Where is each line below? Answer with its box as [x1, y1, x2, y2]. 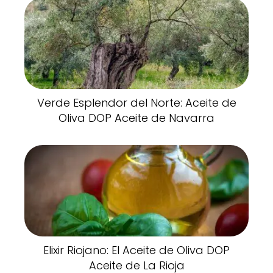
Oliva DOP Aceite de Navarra [58, 110, 214, 126]
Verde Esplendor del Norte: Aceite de [37, 94, 236, 110]
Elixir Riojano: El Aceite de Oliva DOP [43, 242, 230, 258]
